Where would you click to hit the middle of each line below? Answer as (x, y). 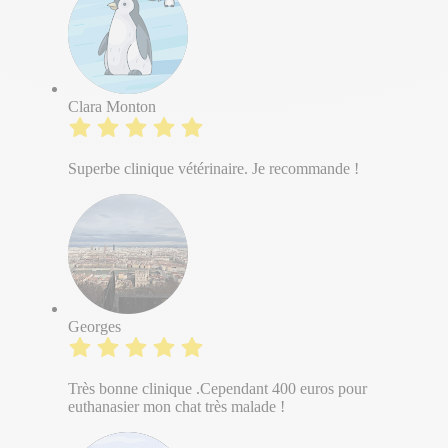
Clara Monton (112, 107)
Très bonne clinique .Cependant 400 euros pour (217, 389)
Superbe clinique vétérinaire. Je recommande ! (213, 169)
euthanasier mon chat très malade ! (176, 407)
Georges (94, 327)
